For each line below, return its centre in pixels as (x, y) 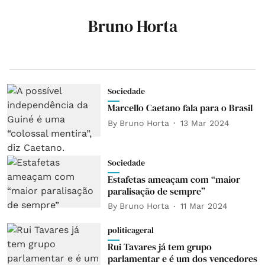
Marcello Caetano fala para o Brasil (180, 108)
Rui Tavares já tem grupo (159, 246)
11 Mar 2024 (204, 206)
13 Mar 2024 (205, 123)
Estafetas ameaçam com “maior (174, 179)
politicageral (130, 230)
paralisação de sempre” (156, 191)
